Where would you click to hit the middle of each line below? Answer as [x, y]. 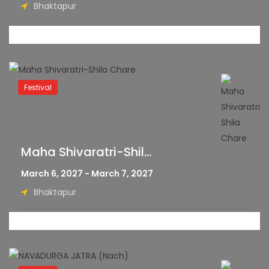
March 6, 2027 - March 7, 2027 [87, 174]
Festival [38, 87]
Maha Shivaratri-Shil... [86, 152]
